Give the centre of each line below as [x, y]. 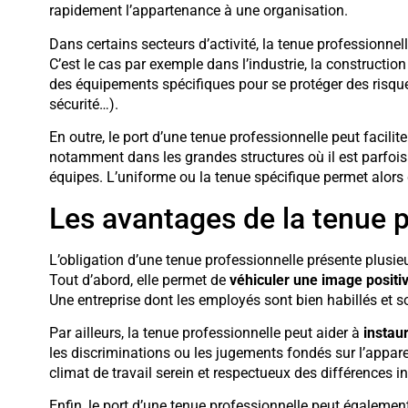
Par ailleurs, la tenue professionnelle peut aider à [206, 332]
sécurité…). [83, 104]
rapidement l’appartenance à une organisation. [198, 11]
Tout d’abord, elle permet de [139, 280]
